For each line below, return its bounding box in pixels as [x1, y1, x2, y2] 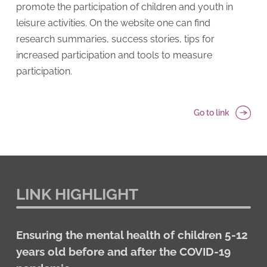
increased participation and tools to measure [15, 49, 212, 61]
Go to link [194, 107, 230, 117]
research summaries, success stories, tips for [15, 33, 215, 45]
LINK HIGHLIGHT [15, 185, 138, 203]
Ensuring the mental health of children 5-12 [15, 228, 248, 241]
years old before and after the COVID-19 [15, 244, 231, 258]
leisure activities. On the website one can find [15, 17, 210, 29]
